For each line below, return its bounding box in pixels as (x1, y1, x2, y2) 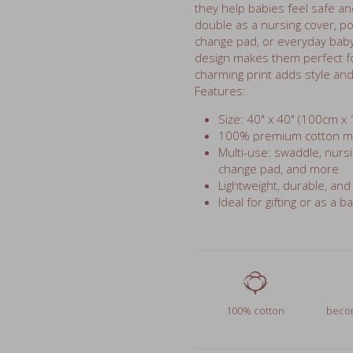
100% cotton (225, 269, 284, 284)
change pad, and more (217, 126, 339, 143)
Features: (194, 48, 246, 65)
